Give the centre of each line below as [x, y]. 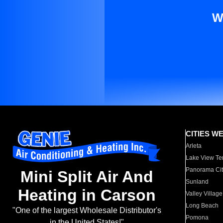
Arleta [194, 146]
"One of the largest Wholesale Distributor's [87, 211]
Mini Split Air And [87, 177]
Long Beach [202, 206]
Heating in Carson [87, 195]
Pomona [197, 218]
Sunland [197, 182]
